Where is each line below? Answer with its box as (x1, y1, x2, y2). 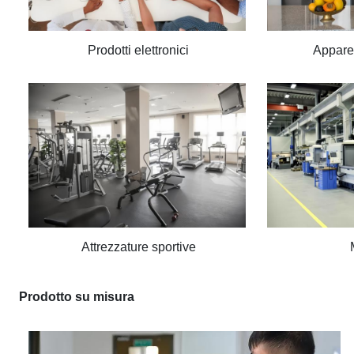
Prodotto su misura (19, 290, 134, 303)
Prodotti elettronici (88, 43, 189, 57)
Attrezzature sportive (81, 239, 196, 254)
